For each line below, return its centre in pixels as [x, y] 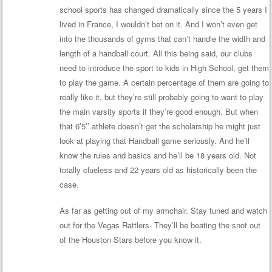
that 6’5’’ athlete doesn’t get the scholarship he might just [160, 126]
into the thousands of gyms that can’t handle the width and [162, 38]
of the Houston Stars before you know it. [130, 240]
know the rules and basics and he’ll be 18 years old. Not [158, 155]
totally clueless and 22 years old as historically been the [158, 169]
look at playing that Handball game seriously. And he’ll [154, 140]
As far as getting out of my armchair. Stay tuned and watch [163, 211]
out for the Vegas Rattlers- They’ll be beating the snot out [160, 225]
